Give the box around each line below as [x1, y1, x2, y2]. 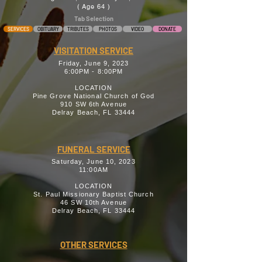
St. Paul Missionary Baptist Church [33, 191, 154, 198]
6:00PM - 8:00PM [64, 68, 123, 75]
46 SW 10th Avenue [60, 199, 127, 206]
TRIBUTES [67, 26, 89, 32]
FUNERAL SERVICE [57, 144, 130, 154]
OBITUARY [37, 26, 59, 32]
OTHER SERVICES [60, 239, 127, 250]
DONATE [158, 26, 176, 32]
